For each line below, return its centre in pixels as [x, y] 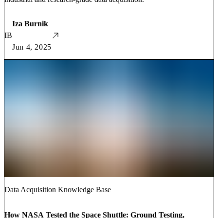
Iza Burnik [30, 23]
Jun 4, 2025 [32, 47]
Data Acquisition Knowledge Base [58, 190]
